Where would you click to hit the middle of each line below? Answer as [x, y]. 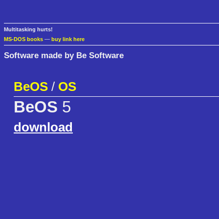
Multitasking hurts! [28, 30]
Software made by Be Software [64, 55]
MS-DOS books [23, 39]
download [43, 127]
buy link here [68, 39]
